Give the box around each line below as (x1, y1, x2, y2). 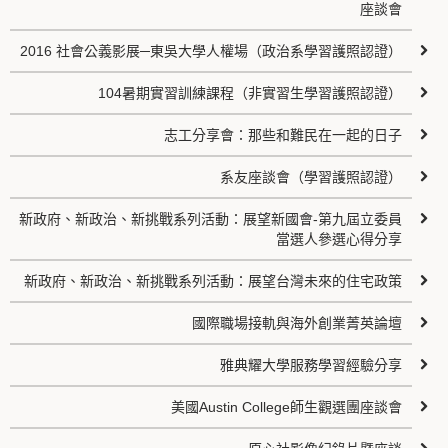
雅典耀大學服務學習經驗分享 (220, 357, 403, 373)
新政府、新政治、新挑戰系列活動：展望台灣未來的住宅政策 (24, 273, 403, 289)
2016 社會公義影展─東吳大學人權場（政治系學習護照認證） (20, 43, 403, 59)
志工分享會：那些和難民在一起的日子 (164, 127, 403, 143)
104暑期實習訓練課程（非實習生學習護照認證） (98, 85, 403, 101)
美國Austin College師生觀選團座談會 (171, 399, 403, 415)
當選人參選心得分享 (276, 231, 403, 247)
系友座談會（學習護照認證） (220, 169, 403, 185)
